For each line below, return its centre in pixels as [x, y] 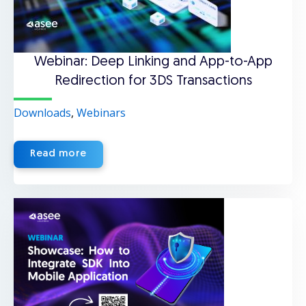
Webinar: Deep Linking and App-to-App [153, 62]
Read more [59, 154]
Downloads [42, 113]
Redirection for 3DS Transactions [153, 81]
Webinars [101, 113]
